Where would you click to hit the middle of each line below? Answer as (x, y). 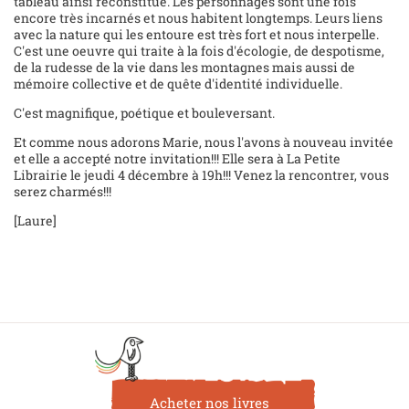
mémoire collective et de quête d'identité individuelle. (178, 83)
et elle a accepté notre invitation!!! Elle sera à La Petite (177, 158)
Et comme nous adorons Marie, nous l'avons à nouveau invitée (204, 142)
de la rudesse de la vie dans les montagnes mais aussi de (184, 67)
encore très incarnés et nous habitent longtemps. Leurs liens (198, 17)
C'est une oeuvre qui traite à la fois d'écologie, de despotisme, (199, 50)
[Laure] (35, 220)
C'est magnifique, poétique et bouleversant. (144, 112)
